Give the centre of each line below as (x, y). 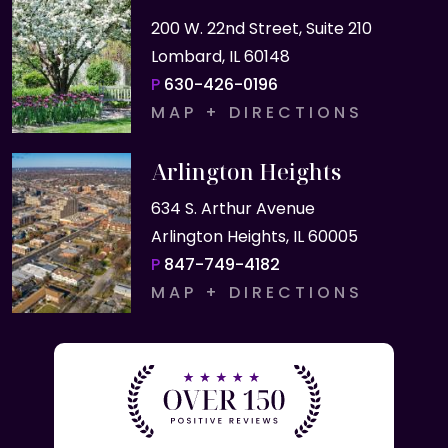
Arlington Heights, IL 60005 (254, 236)
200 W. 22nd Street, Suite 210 (261, 28)
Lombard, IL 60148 (220, 56)
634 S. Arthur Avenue (232, 208)
